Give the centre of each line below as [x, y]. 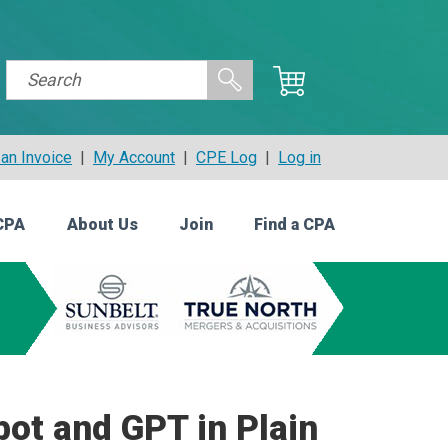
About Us [102, 225]
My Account [134, 157]
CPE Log [226, 157]
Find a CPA [294, 225]
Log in [299, 157]
